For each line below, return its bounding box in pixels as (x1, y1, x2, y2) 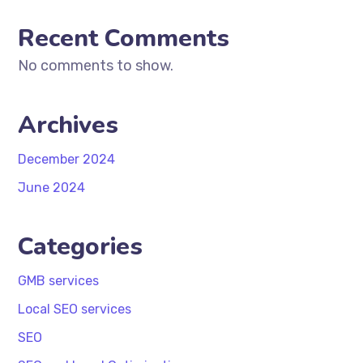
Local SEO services (18, 301, 132, 317)
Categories (18, 230, 143, 263)
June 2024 (18, 180, 86, 195)
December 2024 (18, 152, 116, 167)
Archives (18, 109, 119, 142)
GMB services (18, 273, 100, 288)
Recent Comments (18, 22, 230, 55)
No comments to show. (18, 57, 174, 75)
